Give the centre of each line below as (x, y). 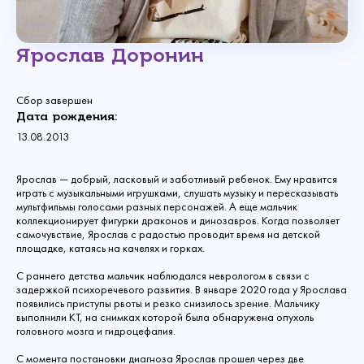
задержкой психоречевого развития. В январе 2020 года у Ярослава (182, 289)
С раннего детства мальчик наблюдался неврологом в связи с (163, 275)
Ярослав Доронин (110, 55)
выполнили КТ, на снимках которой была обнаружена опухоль (165, 317)
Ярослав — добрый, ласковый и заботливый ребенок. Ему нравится (177, 179)
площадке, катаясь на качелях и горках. (113, 248)
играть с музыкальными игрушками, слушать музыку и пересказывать (177, 193)
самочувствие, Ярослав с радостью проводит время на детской (168, 234)
